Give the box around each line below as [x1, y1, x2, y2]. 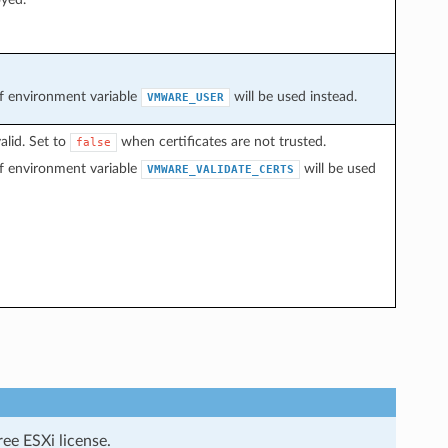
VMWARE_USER [146, 90, 224, 104]
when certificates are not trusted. [116, 133, 326, 149]
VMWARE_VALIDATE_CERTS [146, 162, 294, 176]
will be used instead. [229, 88, 357, 104]
